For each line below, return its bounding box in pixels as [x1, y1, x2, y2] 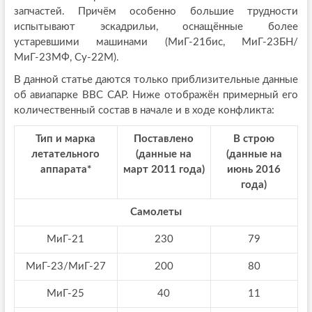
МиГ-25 [47, 288, 85, 299]
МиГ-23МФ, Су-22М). [13, 52, 119, 63]
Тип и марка [36, 134, 96, 145]
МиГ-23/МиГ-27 [25, 261, 106, 272]
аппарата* [40, 164, 91, 175]
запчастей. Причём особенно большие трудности [13, 6, 299, 17]
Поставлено [134, 134, 194, 145]
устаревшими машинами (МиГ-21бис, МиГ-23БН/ [13, 37, 299, 48]
